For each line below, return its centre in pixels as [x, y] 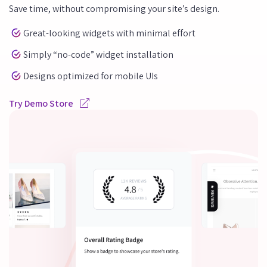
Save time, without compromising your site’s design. [114, 9]
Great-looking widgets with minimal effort [109, 33]
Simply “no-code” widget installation [98, 54]
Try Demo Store [42, 104]
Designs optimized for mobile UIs [91, 76]
